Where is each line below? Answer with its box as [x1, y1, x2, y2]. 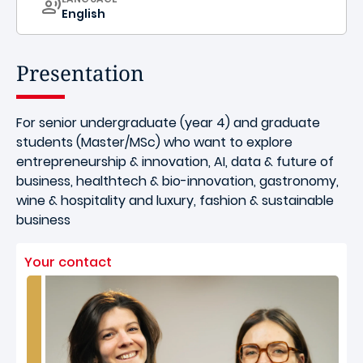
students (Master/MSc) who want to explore [16, 133, 293, 152]
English [62, 6, 105, 22]
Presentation [16, 58, 144, 88]
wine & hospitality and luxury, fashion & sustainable [16, 191, 334, 210]
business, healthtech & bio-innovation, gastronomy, [16, 172, 339, 190]
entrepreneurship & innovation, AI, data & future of [16, 152, 334, 171]
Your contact [24, 253, 112, 271]
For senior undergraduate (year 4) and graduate [16, 113, 320, 132]
